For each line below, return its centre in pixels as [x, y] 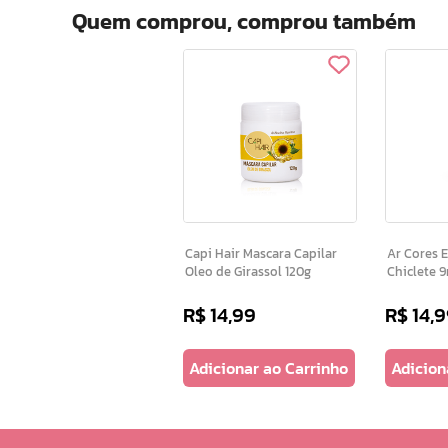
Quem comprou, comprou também [244, 21]
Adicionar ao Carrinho [269, 367]
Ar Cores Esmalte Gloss [413, 253]
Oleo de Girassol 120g [297, 271]
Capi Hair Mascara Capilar [213, 253]
